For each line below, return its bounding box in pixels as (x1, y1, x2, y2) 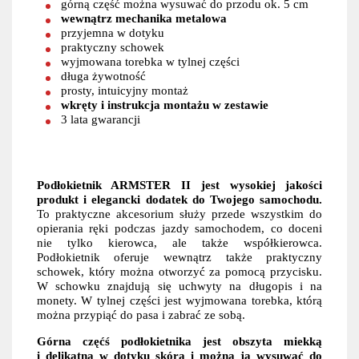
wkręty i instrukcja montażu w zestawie (60, 97, 268, 111)
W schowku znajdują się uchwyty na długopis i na (36, 278, 323, 292)
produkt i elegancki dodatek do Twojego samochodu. (36, 192, 323, 206)
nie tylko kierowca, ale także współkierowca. (36, 235, 323, 249)
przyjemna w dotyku (60, 25, 164, 39)
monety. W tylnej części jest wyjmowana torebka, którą (36, 292, 323, 307)
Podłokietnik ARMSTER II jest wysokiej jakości (36, 177, 323, 192)
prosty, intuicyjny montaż (60, 83, 188, 97)
